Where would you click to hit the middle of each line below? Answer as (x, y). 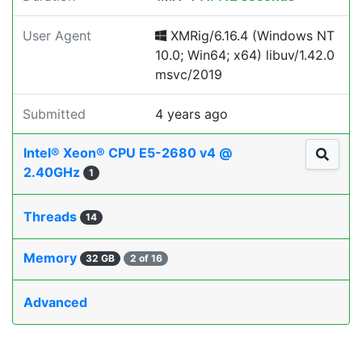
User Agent (57, 36)
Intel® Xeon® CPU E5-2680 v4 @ (128, 153)
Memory (52, 258)
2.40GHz (53, 172)
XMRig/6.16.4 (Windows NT (250, 36)
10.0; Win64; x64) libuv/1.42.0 (245, 55)
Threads (52, 217)
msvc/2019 (189, 74)
